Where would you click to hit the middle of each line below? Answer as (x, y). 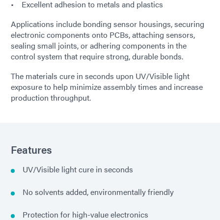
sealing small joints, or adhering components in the (99, 46)
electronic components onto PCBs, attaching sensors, (103, 35)
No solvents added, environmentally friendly (98, 192)
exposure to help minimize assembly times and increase (107, 87)
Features (31, 150)
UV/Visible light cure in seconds (78, 169)
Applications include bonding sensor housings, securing (108, 24)
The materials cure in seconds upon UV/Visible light (100, 76)
